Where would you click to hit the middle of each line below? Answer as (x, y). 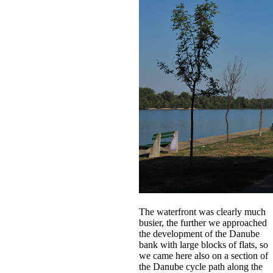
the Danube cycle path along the (201, 266)
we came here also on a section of (204, 255)
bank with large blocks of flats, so (204, 244)
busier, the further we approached (203, 222)
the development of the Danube (199, 233)
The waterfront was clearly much (202, 211)
